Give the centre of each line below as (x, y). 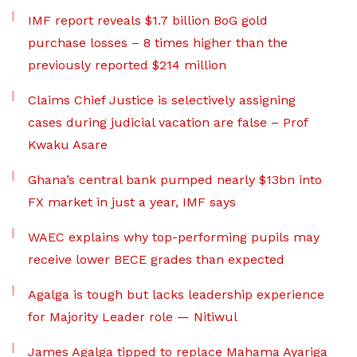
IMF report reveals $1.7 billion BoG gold (148, 21)
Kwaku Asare (68, 145)
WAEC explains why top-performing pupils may (174, 237)
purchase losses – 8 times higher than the (158, 43)
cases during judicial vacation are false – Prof (168, 123)
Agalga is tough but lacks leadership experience (176, 295)
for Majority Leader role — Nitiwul (133, 317)
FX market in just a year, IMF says (132, 202)
